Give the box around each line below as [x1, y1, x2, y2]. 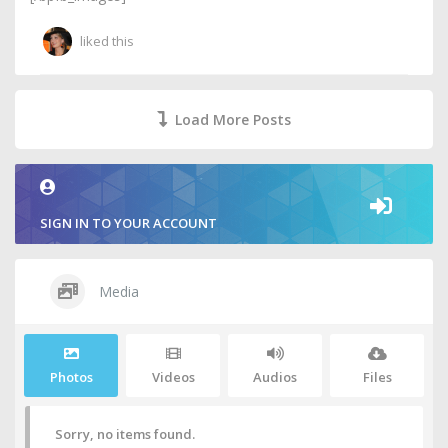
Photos [49, 368, 93, 386]
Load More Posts [175, 110, 291, 129]
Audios [253, 368, 297, 386]
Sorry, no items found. [55, 425, 195, 443]
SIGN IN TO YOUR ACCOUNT [40, 214, 217, 232]
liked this [80, 32, 134, 50]
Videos [151, 368, 195, 386]
